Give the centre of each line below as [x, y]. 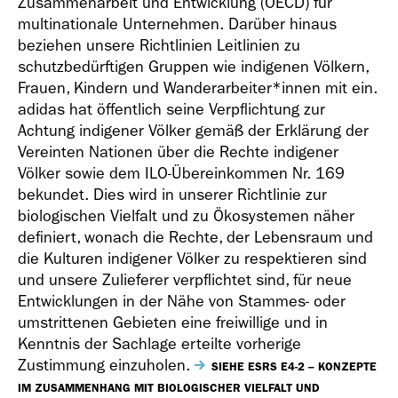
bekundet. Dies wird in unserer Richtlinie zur [172, 195]
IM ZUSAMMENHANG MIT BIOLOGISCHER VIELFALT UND [169, 388]
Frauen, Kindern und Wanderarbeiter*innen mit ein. [198, 88]
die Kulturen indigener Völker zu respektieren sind [192, 259]
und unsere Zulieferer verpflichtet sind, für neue [185, 280]
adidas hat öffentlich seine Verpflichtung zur [171, 110]
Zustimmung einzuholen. [106, 366]
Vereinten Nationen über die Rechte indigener [178, 152]
